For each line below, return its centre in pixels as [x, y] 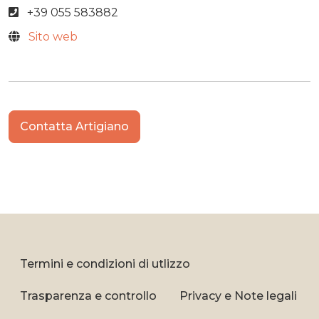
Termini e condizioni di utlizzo [105, 264]
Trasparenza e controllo [88, 296]
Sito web [53, 37]
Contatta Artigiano [74, 126]
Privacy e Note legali [238, 296]
